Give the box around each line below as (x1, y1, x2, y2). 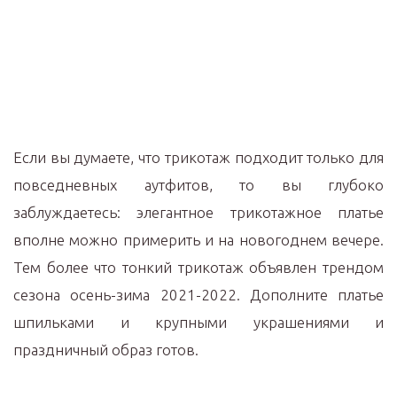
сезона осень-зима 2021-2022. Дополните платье (13, 286, 384, 303)
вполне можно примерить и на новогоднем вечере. (13, 231, 384, 248)
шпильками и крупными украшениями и (13, 314, 384, 331)
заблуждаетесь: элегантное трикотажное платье (13, 204, 384, 221)
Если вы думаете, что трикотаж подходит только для (13, 149, 384, 166)
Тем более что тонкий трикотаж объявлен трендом (13, 259, 384, 276)
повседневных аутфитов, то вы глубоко (13, 176, 384, 193)
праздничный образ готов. (13, 341, 198, 358)
